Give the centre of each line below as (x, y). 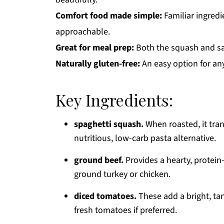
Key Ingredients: (114, 100)
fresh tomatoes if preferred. (125, 210)
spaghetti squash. (109, 124)
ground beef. (99, 160)
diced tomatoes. (105, 196)
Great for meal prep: (95, 48)
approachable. (83, 32)
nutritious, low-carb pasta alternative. (145, 138)
